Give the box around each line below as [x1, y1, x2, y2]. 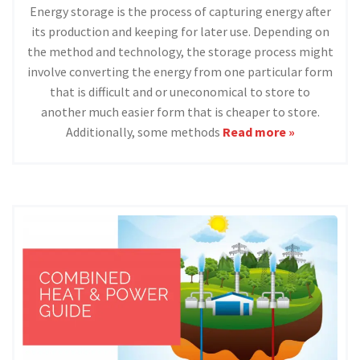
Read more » [222, 124, 295, 141]
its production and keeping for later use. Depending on [31, 23, 329, 40]
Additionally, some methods [65, 124, 223, 141]
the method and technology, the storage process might [27, 43, 333, 60]
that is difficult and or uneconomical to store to [50, 84, 310, 100]
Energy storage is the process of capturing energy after [29, 3, 331, 20]
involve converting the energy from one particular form [27, 63, 333, 80]
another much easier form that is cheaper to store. [40, 104, 320, 121]
